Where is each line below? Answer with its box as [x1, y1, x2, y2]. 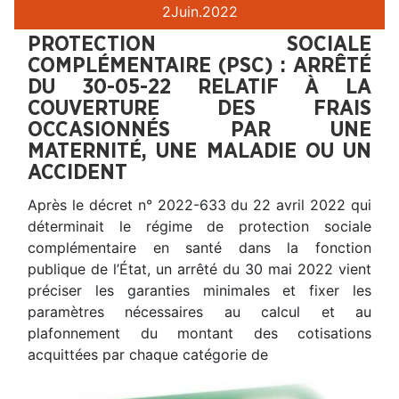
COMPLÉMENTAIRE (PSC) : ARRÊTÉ [28, 54, 371, 77]
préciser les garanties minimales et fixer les [28, 281, 371, 299]
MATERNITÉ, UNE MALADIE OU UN [28, 140, 371, 162]
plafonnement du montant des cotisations [28, 323, 371, 342]
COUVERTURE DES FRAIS [28, 97, 371, 119]
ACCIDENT [28, 161, 127, 183]
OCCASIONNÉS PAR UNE [28, 118, 371, 141]
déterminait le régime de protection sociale [28, 216, 371, 235]
